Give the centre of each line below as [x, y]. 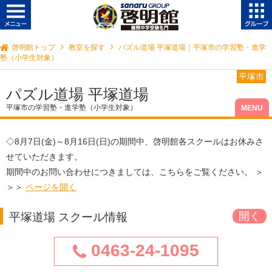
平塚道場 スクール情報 [68, 217]
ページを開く [51, 187]
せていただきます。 [44, 157]
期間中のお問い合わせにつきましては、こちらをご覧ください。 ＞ [135, 172]
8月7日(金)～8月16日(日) [63, 142]
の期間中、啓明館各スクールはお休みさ [187, 142]
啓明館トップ [33, 48]
